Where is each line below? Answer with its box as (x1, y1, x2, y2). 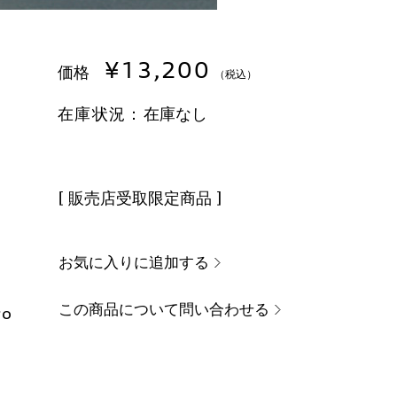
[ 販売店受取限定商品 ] (58, 188, 222, 207)
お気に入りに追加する (58, 253, 209, 272)
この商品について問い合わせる (58, 300, 269, 319)
